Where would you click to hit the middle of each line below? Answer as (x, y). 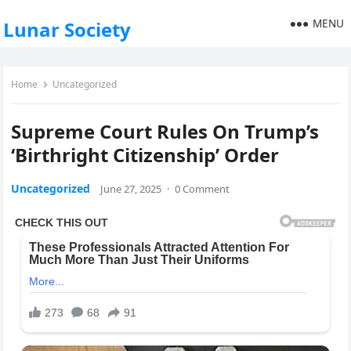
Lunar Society (67, 29)
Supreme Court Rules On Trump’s (165, 131)
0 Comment (203, 189)
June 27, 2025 (131, 189)
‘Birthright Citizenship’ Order (145, 155)
